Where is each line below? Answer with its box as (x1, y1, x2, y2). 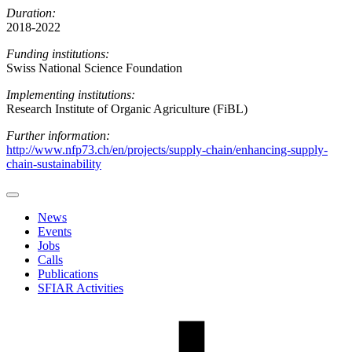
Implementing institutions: (6, 88, 135, 102)
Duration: (6, 6, 56, 20)
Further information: (6, 129, 110, 143)
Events (38, 225, 71, 239)
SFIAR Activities (38, 281, 123, 295)
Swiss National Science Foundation (6, 61, 182, 75)
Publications (38, 267, 98, 281)
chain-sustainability (6, 157, 101, 171)
